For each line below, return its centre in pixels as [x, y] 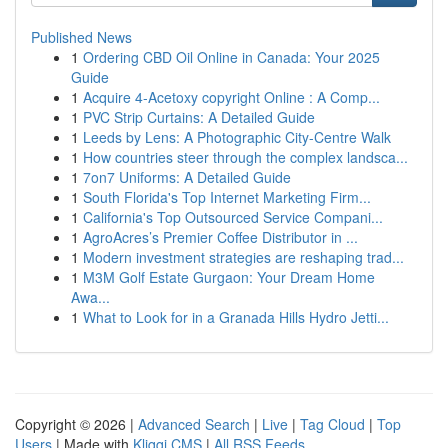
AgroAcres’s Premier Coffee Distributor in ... [220, 237]
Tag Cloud [332, 424]
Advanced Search [194, 424]
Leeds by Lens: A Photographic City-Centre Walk [237, 137]
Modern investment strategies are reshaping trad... [243, 257]
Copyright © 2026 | [76, 424]
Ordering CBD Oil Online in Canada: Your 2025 [231, 57]
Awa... [90, 297]
